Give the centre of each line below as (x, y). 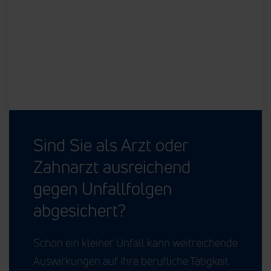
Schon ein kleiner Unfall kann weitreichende (135, 242)
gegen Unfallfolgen (103, 188)
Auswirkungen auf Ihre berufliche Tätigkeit (131, 260)
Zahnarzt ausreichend (112, 166)
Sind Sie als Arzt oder (111, 145)
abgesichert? (80, 210)
